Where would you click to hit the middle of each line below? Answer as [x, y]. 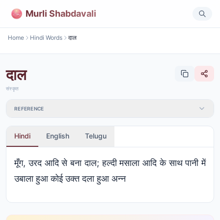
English [58, 136]
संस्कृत [12, 88]
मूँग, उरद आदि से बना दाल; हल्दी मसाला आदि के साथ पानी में [110, 163]
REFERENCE [29, 109]
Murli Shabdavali [61, 13]
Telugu [96, 136]
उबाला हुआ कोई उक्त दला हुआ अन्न [70, 179]
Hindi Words [46, 38]
